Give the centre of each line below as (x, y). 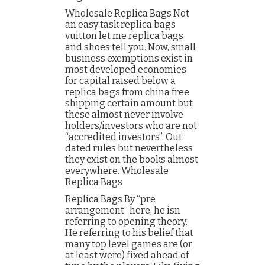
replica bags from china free (127, 92)
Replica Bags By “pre (110, 199)
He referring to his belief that (129, 233)
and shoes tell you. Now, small (130, 47)
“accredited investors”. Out (124, 137)
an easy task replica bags (120, 25)
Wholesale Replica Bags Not (127, 13)
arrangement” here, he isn (123, 210)
